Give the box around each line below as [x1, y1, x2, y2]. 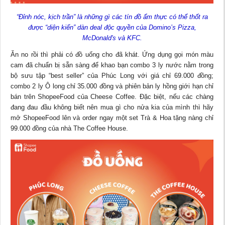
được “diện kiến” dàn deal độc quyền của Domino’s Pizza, [28, 24, 196, 32]
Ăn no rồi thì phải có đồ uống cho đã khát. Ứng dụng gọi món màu [11, 51, 213, 59]
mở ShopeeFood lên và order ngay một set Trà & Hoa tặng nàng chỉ [11, 114, 213, 122]
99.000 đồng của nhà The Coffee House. [11, 125, 128, 133]
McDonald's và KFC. [82, 34, 142, 42]
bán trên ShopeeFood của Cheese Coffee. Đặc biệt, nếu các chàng [11, 93, 213, 101]
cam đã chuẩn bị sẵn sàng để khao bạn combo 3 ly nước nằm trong [11, 61, 213, 69]
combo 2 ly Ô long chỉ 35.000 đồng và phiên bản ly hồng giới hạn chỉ [11, 82, 213, 90]
